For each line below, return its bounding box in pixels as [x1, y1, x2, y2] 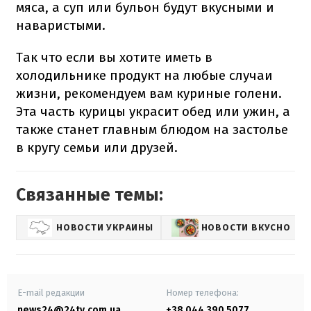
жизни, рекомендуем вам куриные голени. [16, 85, 282, 101]
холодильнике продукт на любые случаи [16, 67, 273, 83]
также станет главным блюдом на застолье [16, 121, 288, 137]
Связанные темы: [16, 184, 163, 205]
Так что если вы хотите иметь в [16, 49, 212, 65]
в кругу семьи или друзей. [16, 139, 178, 155]
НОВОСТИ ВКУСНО [201, 222, 291, 233]
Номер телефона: [166, 287, 239, 298]
